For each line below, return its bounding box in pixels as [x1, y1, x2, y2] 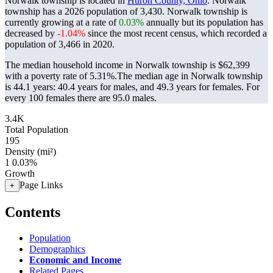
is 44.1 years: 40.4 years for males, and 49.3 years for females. [5, 82, 246, 92]
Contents [5, 204, 60, 220]
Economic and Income [29, 254, 121, 265]
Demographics [29, 243, 85, 254]
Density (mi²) [5, 146, 56, 157]
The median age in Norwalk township [117, 71, 263, 81]
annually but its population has [144, 17, 263, 27]
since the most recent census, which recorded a [85, 28, 267, 38]
